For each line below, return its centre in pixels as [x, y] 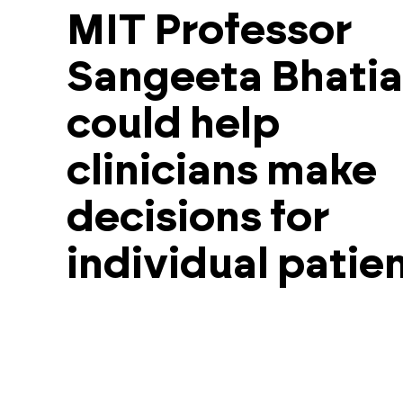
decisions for [197, 218]
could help [173, 125]
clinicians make [221, 171]
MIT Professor [209, 31]
